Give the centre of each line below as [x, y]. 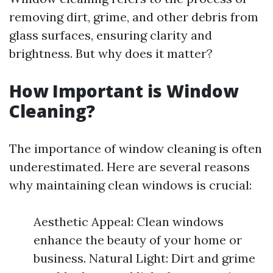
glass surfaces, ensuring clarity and [111, 35]
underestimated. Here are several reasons [129, 167]
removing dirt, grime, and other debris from [134, 17]
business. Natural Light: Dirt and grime [144, 258]
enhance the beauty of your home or [138, 240]
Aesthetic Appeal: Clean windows [129, 222]
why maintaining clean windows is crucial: [130, 185]
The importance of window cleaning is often [136, 148]
